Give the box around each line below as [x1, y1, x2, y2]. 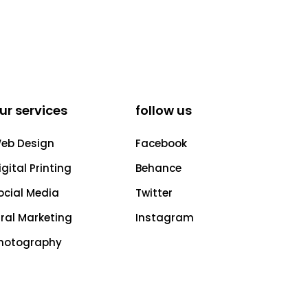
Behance [135, 161, 182, 175]
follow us [135, 102, 192, 119]
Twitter [135, 186, 173, 200]
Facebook [135, 136, 188, 151]
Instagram [135, 210, 195, 225]
